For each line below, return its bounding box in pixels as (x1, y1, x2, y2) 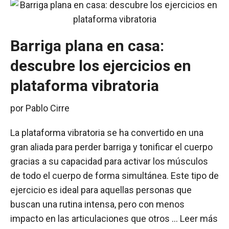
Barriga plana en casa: (10, 37, 164, 55)
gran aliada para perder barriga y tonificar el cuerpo (10, 142, 213, 152)
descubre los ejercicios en (10, 57, 191, 75)
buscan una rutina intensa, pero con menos (10, 199, 185, 210)
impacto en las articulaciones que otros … (10, 213, 180, 224)
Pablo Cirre (26, 103, 70, 113)
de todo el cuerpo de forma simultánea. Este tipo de (10, 170, 219, 181)
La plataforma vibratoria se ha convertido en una (10, 127, 203, 138)
